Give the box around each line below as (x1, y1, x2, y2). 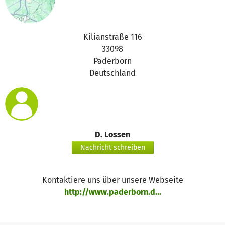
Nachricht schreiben (80, 143, 145, 152)
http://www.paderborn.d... (64, 187, 161, 197)
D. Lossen (95, 129, 130, 139)
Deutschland (89, 68, 136, 78)
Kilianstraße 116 (83, 32, 142, 42)
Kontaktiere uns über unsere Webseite (42, 175, 183, 185)
